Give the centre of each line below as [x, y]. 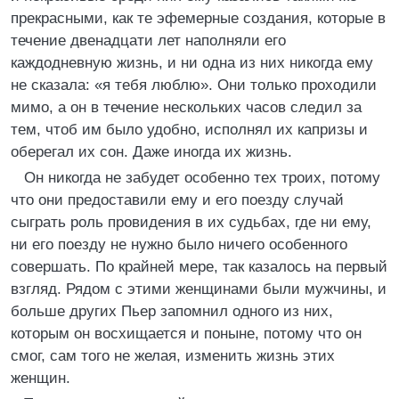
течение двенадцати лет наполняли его [148, 41]
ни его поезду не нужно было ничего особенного [179, 244]
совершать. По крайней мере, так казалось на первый [199, 267]
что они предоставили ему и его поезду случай [177, 200]
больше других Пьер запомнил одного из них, [172, 311]
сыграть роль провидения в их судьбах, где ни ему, [191, 222]
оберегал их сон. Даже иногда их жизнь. [151, 152]
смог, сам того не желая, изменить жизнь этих [173, 356]
